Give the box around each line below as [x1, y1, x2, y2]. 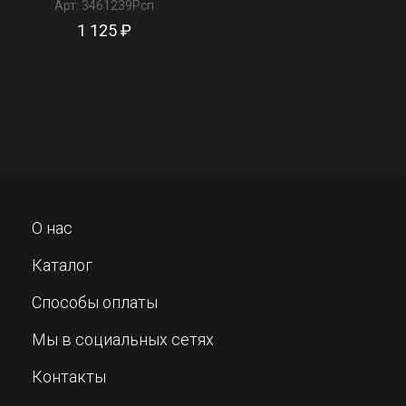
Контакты [32, 367, 106, 387]
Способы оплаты [32, 293, 158, 313]
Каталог [32, 256, 92, 275]
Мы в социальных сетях [32, 330, 214, 350]
